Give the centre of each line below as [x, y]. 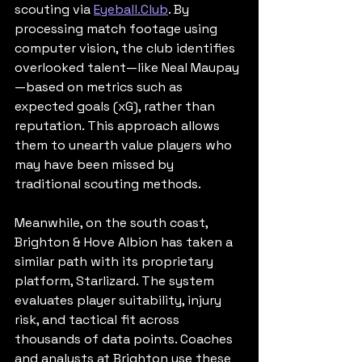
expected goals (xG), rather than [116, 106]
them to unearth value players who [125, 145]
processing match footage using [118, 28]
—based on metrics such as [100, 86]
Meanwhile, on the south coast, [113, 222]
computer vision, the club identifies [126, 48]
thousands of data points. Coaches [125, 339]
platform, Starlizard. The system [116, 280]
